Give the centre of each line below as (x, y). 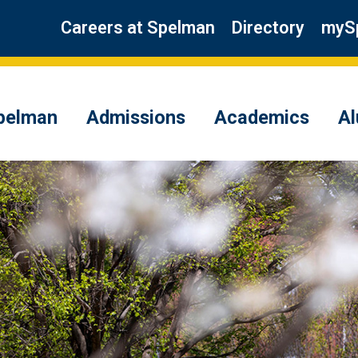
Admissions (136, 117)
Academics (262, 117)
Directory (268, 28)
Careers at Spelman (138, 28)
